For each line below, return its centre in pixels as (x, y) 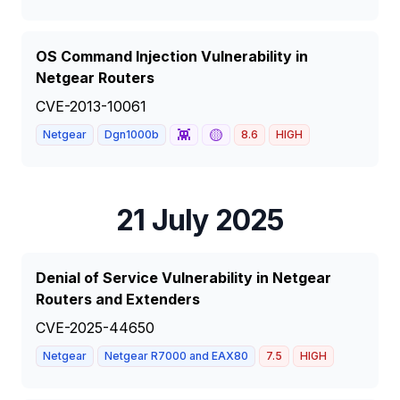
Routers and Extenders (118, 299)
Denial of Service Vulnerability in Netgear (183, 278)
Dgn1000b (132, 134)
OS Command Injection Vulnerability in (172, 56)
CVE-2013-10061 (91, 106)
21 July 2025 (200, 220)
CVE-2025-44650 (95, 328)
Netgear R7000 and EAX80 (176, 356)
